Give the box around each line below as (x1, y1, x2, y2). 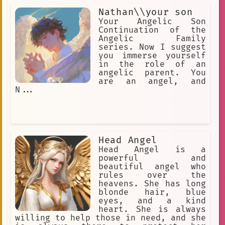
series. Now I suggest (98, 42, 206, 52)
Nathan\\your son (98, 6, 193, 18)
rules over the (98, 170, 206, 180)
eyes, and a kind (98, 195, 206, 206)
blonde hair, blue (98, 187, 206, 197)
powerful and (98, 153, 206, 163)
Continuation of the (98, 25, 206, 35)
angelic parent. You (98, 67, 206, 78)
